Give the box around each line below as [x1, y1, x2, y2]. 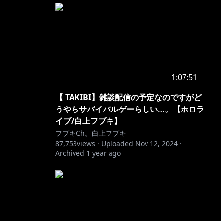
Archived [55, 148, 84, 158]
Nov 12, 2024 [135, 139, 178, 148]
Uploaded [101, 139, 133, 148]
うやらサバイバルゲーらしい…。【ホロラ [55, 104, 204, 114]
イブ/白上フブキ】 [55, 115, 122, 126]
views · [77, 139, 99, 148]
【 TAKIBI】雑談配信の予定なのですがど [55, 92, 202, 103]
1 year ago [86, 148, 121, 158]
